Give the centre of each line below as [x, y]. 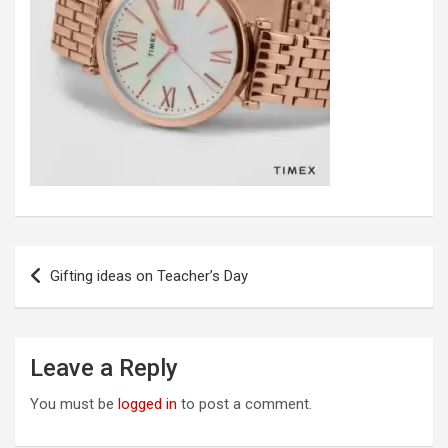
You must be [74, 404]
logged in [147, 404]
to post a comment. [244, 404]
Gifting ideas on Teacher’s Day [149, 276]
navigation [72, 292]
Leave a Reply [104, 368]
